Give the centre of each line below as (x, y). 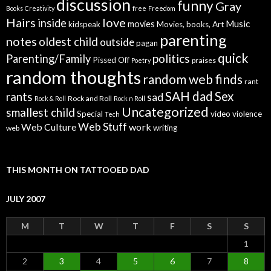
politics (171, 59)
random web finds (193, 79)
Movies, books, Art (190, 24)
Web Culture (49, 127)
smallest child (41, 113)
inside (52, 23)
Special (90, 114)
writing (165, 128)
